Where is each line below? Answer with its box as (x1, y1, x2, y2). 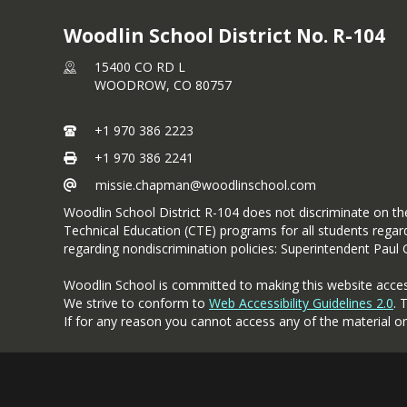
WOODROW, (94, 76, 174, 94)
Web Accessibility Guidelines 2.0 (209, 294, 393, 312)
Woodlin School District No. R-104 (64, 23, 385, 48)
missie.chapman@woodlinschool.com (95, 176, 316, 194)
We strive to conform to (64, 294, 209, 312)
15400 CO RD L (94, 58, 185, 75)
